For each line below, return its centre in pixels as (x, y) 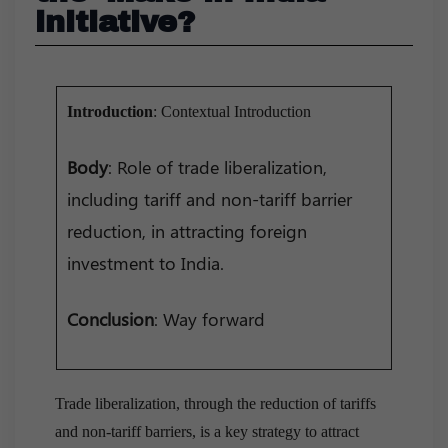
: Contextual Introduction (232, 111)
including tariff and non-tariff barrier (209, 198)
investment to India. (145, 262)
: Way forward (209, 318)
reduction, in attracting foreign (187, 230)
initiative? (115, 22)
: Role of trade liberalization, (217, 166)
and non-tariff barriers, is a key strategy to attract (207, 431)
